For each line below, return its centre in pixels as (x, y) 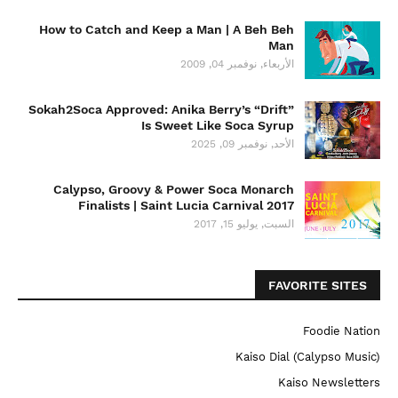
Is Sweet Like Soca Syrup (218, 125)
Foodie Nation (342, 331)
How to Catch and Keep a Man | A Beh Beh (167, 29)
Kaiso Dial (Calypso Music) (308, 357)
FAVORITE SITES (318, 285)
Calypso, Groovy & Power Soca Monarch (174, 189)
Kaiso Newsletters (329, 382)
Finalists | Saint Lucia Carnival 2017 (186, 205)
